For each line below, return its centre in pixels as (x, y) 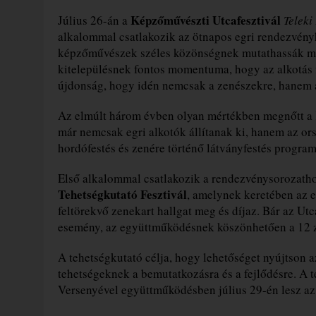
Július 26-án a (94, 20)
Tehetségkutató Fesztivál (122, 194)
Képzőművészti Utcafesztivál (206, 20)
